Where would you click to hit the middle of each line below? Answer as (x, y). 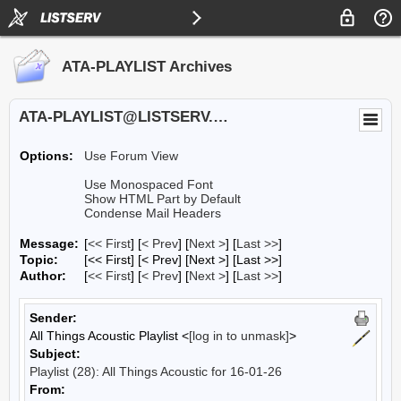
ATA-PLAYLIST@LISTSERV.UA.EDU (221, 117)
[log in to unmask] (239, 336)
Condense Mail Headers (153, 213)
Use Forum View (131, 156)
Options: (47, 156)
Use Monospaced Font (149, 184)
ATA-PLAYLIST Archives (147, 67)
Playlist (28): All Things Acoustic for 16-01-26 (156, 371)
